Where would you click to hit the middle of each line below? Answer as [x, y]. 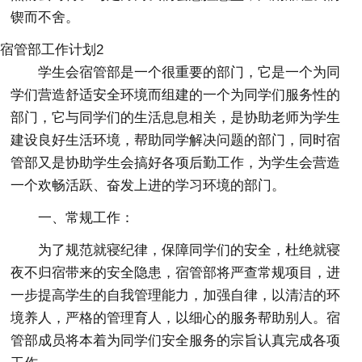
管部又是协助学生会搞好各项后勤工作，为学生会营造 [176, 162]
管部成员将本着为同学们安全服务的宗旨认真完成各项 [176, 340]
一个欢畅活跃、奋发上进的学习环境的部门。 [148, 185]
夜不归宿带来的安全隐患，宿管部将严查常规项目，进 [176, 272]
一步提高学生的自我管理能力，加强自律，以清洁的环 [176, 295]
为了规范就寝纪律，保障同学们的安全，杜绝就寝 [189, 250]
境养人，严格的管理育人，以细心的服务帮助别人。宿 [176, 318]
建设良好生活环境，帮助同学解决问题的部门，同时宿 [176, 140]
